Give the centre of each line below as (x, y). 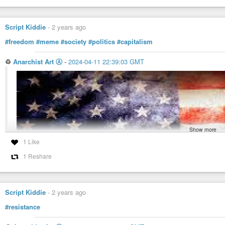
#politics (102, 42)
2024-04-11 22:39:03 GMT (106, 62)
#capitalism (135, 42)
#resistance (23, 207)
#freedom (20, 42)
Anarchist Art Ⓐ (38, 62)
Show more (203, 129)
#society (74, 42)
